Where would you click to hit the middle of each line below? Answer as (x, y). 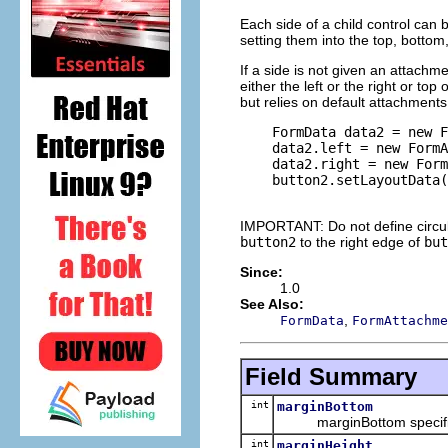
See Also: (272, 303)
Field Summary (331, 376)
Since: (261, 271)
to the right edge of (360, 241)
